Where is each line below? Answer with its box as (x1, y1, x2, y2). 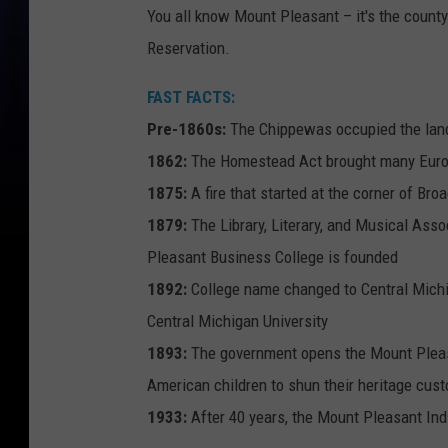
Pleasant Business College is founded (147, 246, 398, 267)
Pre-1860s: (147, 118, 226, 139)
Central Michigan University (147, 310, 328, 331)
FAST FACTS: (147, 86, 235, 107)
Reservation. (147, 37, 230, 58)
